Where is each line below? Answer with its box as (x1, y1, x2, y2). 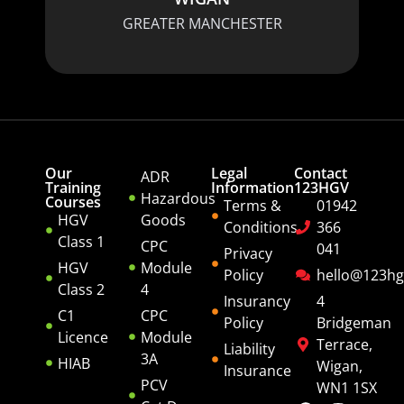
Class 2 (57, 279, 105, 299)
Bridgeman (317, 312, 391, 333)
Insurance (223, 360, 291, 381)
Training (45, 177, 101, 197)
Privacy (223, 243, 272, 263)
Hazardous (140, 188, 216, 208)
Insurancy (223, 290, 290, 311)
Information (211, 177, 294, 197)
